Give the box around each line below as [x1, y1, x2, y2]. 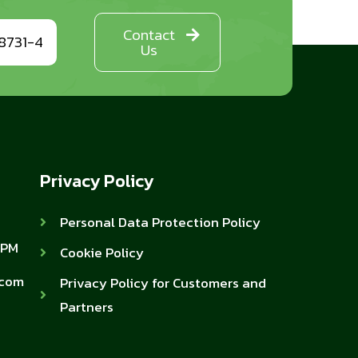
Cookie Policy [59, 242, 144, 263]
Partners [59, 296, 113, 317]
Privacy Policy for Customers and [59, 272, 266, 293]
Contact [122, 23, 175, 46]
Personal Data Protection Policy [59, 212, 261, 233]
